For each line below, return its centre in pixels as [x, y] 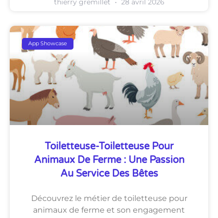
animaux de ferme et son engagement [109, 210]
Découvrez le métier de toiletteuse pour [109, 198]
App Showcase [48, 44]
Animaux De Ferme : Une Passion [109, 160]
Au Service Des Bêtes [109, 173]
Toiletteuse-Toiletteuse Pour [109, 146]
